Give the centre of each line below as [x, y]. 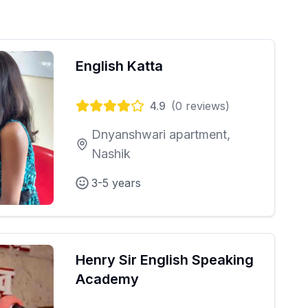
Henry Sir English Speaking [165, 260]
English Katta [119, 66]
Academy [107, 279]
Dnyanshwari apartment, [161, 134]
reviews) [206, 106]
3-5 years [116, 183]
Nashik [111, 154]
